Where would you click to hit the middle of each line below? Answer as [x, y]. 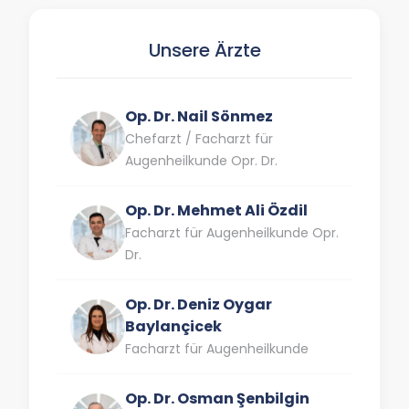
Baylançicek [173, 326]
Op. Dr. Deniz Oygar [199, 304]
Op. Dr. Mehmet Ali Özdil [216, 210]
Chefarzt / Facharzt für [199, 139]
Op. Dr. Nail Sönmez [199, 116]
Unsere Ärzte [204, 50]
